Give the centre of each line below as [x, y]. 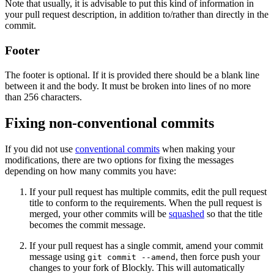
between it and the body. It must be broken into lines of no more [128, 86]
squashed [187, 214]
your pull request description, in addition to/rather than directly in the [137, 15]
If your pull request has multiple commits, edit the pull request [148, 192]
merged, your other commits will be [99, 214]
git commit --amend [131, 257]
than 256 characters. [43, 97]
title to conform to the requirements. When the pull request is [146, 203]
